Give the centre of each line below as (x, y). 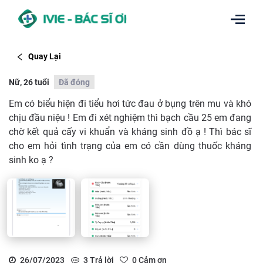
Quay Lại (44, 57)
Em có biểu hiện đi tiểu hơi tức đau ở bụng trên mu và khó (130, 103)
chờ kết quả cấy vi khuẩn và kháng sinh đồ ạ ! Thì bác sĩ (130, 131)
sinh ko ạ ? (31, 160)
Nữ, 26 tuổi (29, 82)
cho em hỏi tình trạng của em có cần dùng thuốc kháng (130, 146)
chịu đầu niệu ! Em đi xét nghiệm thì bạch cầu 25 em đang (130, 117)
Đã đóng (74, 82)
